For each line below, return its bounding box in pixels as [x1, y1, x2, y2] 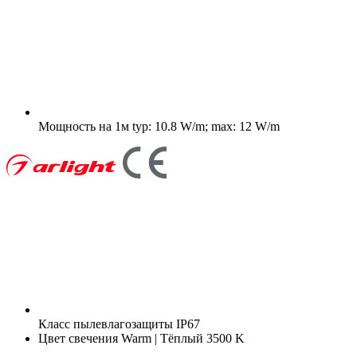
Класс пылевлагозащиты [38, 316, 173, 331]
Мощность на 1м [38, 119, 129, 133]
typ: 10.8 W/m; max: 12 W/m [129, 119, 280, 133]
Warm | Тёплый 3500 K [118, 331, 245, 345]
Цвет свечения [38, 331, 118, 345]
